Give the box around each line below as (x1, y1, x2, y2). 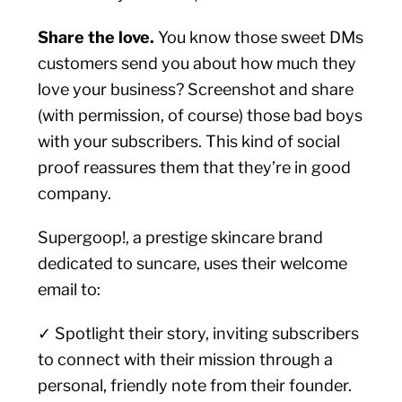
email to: (38, 280, 101, 299)
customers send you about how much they (38, 54, 357, 73)
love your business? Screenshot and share (38, 80, 354, 99)
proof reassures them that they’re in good (38, 158, 352, 177)
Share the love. (38, 28, 159, 47)
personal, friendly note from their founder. (38, 376, 353, 395)
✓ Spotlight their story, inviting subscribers (38, 324, 360, 343)
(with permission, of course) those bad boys (38, 106, 363, 125)
